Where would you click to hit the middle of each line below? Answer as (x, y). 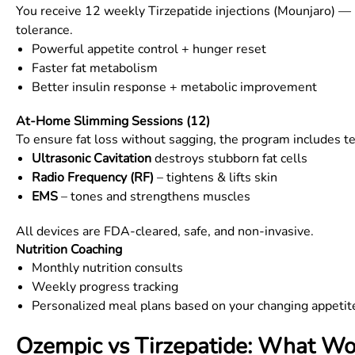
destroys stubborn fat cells (229, 158)
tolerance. (44, 30)
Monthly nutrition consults (107, 268)
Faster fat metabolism (95, 68)
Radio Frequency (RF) (93, 177)
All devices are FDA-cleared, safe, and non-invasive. (165, 231)
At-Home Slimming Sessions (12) (113, 121)
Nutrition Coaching (69, 250)
